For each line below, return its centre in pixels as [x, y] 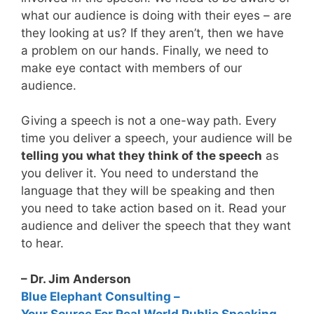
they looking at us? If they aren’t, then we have [152, 33]
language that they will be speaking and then [148, 191]
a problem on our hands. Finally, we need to [145, 50]
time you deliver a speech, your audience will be [157, 138]
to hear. [42, 244]
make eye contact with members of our [131, 68]
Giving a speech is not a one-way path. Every [149, 121]
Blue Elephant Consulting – [101, 296]
